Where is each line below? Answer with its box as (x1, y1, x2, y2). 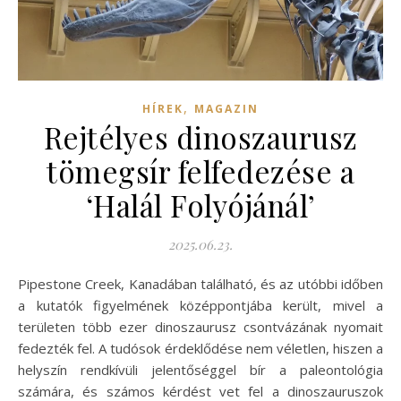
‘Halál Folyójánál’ (85, 185, 316, 226)
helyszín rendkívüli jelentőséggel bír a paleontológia (18, 361, 383, 380)
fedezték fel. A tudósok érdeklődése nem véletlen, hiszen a (18, 339, 383, 358)
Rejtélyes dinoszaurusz (43, 117, 358, 158)
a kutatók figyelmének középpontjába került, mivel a (18, 296, 383, 315)
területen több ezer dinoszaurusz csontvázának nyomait (18, 318, 383, 337)
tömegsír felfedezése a (47, 151, 354, 192)
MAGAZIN (194, 101, 259, 117)
